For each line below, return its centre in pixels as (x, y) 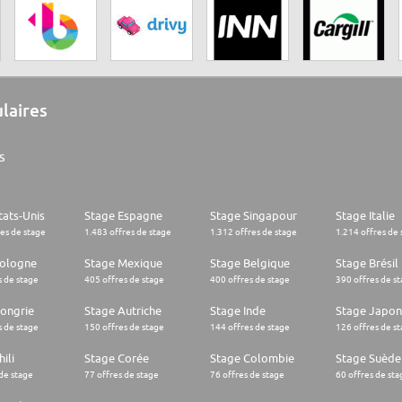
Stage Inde (238, 311)
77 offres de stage (122, 375)
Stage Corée (117, 358)
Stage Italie (365, 216)
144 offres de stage (250, 327)
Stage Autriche (123, 311)
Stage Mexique (123, 263)
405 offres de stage (124, 280)
